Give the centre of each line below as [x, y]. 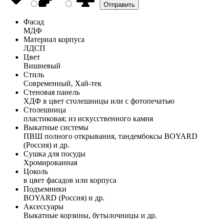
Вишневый [42, 66]
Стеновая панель [52, 92]
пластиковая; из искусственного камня [88, 118]
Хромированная [50, 162]
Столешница [45, 109]
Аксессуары [44, 206]
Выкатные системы [56, 127]
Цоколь [36, 171]
